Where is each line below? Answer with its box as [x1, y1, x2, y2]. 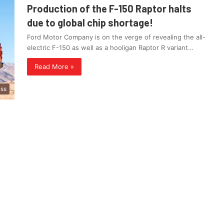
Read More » [34, 62, 74, 71]
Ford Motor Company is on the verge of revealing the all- [27, 33, 205, 41]
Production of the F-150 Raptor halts [27, 2, 191, 15]
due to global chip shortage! [27, 16, 153, 29]
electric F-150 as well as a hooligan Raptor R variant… [27, 43, 193, 52]
